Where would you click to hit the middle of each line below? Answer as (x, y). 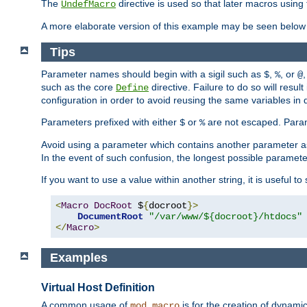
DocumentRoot (110, 217)
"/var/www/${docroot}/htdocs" (225, 217)
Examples (78, 258)
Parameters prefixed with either (110, 122)
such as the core (78, 87)
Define (132, 88)
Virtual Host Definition (98, 288)
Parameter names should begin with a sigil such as (152, 74)
